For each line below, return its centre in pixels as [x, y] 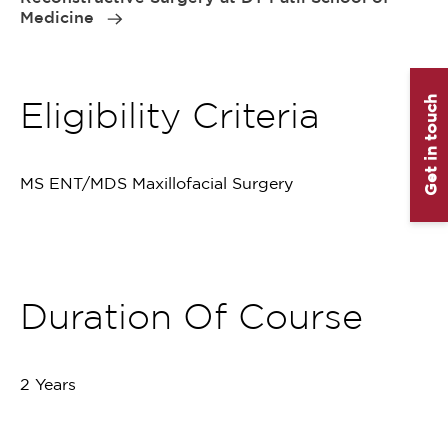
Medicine [59, 17]
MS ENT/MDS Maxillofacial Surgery [156, 183]
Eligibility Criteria [170, 115]
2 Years [48, 384]
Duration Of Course [191, 316]
